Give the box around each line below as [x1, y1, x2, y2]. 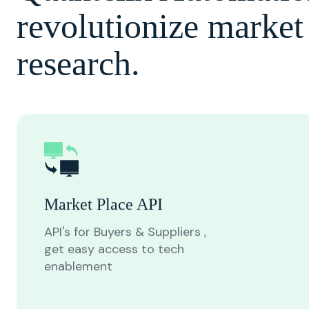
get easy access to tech [44, 239, 184, 257]
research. [17, 43, 140, 82]
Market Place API [44, 194, 163, 212]
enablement [44, 257, 112, 274]
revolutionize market [17, 6, 303, 45]
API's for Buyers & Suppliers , [44, 222, 206, 239]
